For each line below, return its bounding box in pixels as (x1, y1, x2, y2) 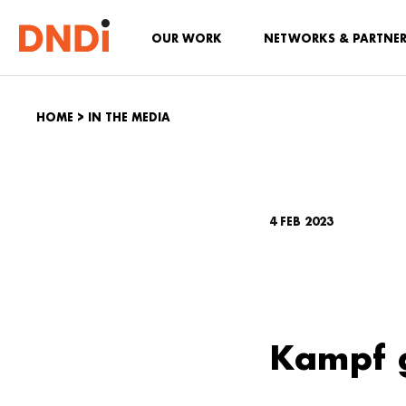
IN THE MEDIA (88, 111, 170, 124)
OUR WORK (151, 32, 222, 45)
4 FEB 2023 (269, 215, 333, 228)
